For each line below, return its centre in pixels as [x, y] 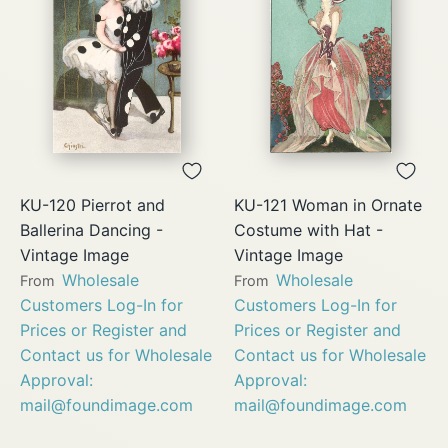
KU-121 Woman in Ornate [328, 204]
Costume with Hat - [308, 229]
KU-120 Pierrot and [92, 204]
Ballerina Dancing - [91, 229]
